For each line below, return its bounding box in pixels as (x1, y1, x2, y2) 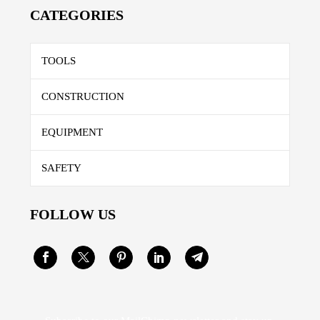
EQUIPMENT (41, 126, 103, 138)
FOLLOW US (30, 206, 116, 222)
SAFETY (41, 161, 81, 174)
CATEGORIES (30, 6, 124, 23)
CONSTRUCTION (41, 90, 124, 102)
